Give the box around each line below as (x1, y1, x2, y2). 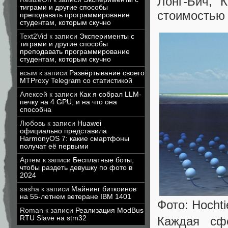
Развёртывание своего (69, 69, 145, 77)
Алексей (20, 91, 47, 98)
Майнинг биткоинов (71, 185, 136, 193)
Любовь (20, 120, 45, 127)
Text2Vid (20, 33, 47, 40)
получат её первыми (20, 142, 89, 150)
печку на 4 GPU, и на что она (20, 98, 117, 106)
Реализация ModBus (75, 207, 144, 214)
